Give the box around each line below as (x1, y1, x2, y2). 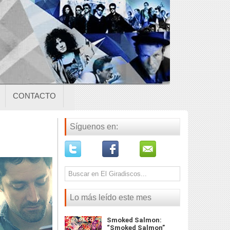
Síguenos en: (70, 122, 118, 131)
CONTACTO (13, 91, 56, 100)
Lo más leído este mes (70, 193, 151, 202)
